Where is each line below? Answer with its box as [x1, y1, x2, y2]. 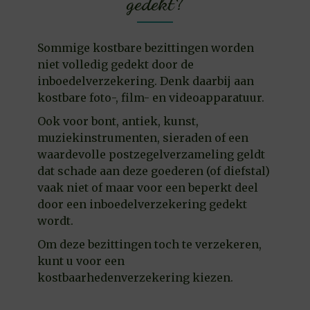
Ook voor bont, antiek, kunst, [37, 114, 199, 129]
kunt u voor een [37, 254, 125, 268]
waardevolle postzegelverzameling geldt [37, 147, 266, 162]
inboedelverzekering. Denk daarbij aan [37, 74, 255, 89]
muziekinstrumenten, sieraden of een [37, 131, 249, 145]
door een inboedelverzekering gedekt [37, 197, 248, 212]
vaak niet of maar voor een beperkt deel [37, 181, 259, 195]
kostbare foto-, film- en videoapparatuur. [37, 91, 265, 105]
